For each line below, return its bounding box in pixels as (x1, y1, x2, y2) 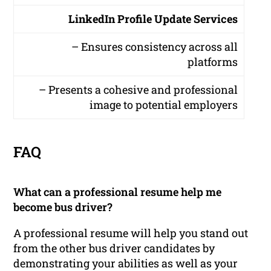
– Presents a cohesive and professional (39, 82, 238, 97)
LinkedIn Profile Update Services (68, 11, 238, 27)
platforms (188, 54, 238, 70)
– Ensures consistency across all (71, 39, 238, 54)
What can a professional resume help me (13, 184, 222, 200)
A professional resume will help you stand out (13, 226, 249, 241)
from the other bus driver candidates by (13, 241, 215, 256)
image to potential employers (90, 97, 238, 113)
